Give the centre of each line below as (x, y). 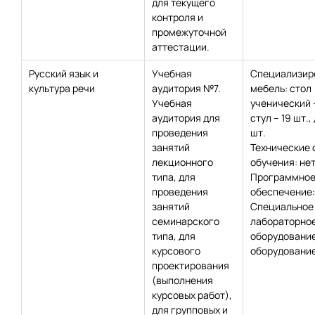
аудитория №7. (186, 88)
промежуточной (189, 32)
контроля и (178, 17)
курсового (176, 251)
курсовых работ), (192, 295)
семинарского (186, 221)
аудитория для (186, 118)
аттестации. (181, 47)
